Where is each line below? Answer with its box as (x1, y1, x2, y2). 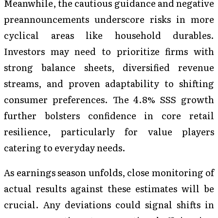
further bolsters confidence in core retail (4, 108, 214, 122)
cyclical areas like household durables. (4, 28, 214, 42)
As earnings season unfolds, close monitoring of (4, 165, 214, 180)
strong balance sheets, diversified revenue (4, 60, 214, 74)
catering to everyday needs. (4, 140, 126, 154)
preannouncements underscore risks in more (4, 12, 214, 26)
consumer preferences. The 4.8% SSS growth (4, 92, 214, 106)
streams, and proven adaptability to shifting (4, 76, 214, 90)
